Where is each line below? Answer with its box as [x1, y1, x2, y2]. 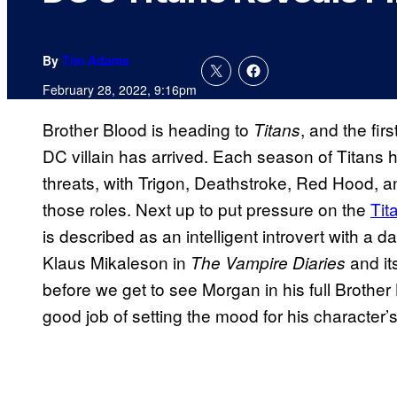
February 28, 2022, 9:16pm [43, 81, 197, 99]
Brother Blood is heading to [43, 117, 253, 142]
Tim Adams [62, 51, 129, 70]
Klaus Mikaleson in [43, 250, 191, 275]
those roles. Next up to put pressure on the [43, 197, 370, 222]
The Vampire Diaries [191, 251, 346, 275]
